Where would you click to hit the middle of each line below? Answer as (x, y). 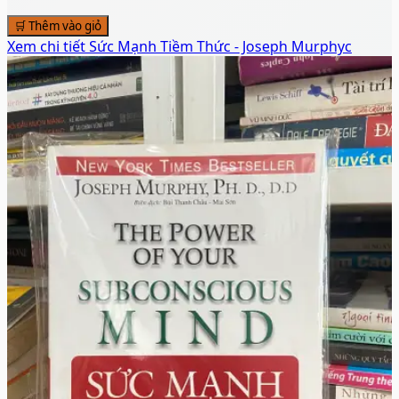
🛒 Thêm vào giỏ (58, 25)
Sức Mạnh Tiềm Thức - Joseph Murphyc (220, 46)
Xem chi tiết (48, 46)
